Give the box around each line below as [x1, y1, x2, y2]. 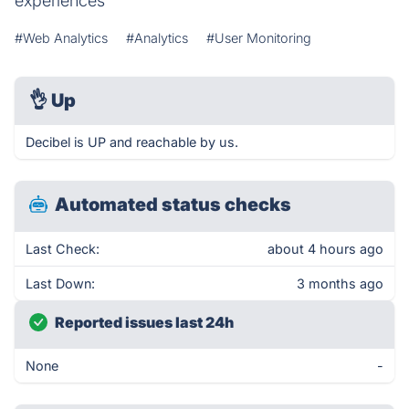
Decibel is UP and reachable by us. [26, 134, 238, 150]
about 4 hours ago [267, 241, 383, 257]
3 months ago [297, 276, 383, 291]
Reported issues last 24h [55, 313, 234, 331]
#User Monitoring [206, 30, 311, 46]
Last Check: [26, 241, 100, 257]
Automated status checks [55, 194, 291, 215]
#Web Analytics [15, 30, 108, 46]
